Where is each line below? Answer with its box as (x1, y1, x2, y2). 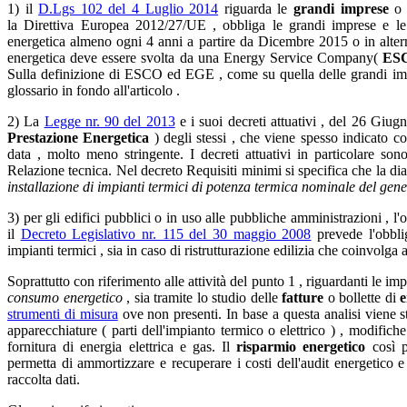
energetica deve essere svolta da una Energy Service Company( (7, 49, 383, 65)
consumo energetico (7, 289, 123, 305)
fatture (282, 289, 323, 305)
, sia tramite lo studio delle (122, 289, 282, 305)
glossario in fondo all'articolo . (7, 82, 180, 98)
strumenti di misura (7, 305, 118, 322)
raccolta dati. (7, 371, 80, 387)
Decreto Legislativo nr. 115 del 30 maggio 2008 (20, 225, 312, 242)
